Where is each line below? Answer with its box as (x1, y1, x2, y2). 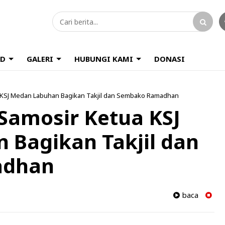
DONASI (154, 54, 185, 64)
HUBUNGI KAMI (74, 54, 133, 64)
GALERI (27, 54, 53, 64)
